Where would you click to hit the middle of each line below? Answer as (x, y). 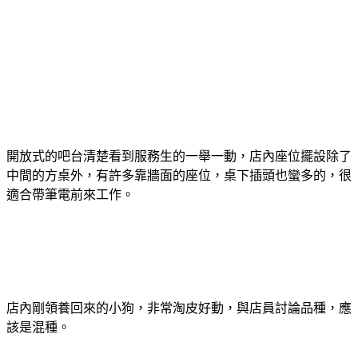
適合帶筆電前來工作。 (70, 194)
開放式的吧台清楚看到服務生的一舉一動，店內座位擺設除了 (179, 156)
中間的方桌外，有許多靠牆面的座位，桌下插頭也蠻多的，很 (179, 175)
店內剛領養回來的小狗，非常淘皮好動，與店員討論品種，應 (179, 308)
